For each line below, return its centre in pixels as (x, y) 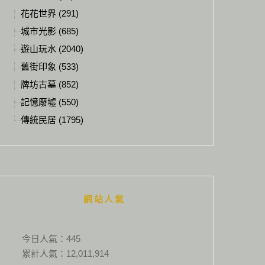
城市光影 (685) (50, 31)
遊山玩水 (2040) (52, 49)
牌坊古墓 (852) (50, 84)
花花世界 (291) (50, 13)
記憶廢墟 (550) (50, 102)
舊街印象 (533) (50, 67)
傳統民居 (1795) (52, 120)
